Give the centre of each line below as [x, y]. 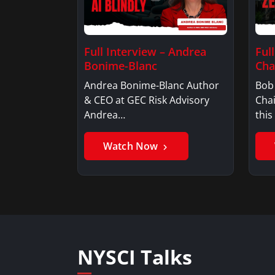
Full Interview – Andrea [145, 51]
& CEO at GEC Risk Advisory [147, 100]
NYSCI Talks [135, 257]
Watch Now [132, 146]
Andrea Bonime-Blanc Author [152, 85]
